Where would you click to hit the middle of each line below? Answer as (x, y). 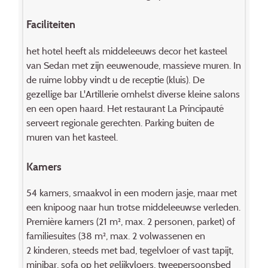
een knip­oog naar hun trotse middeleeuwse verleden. (133, 207)
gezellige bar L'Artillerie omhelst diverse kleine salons (133, 94)
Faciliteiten (51, 25)
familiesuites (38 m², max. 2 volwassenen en (115, 236)
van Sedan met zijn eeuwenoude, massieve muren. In (133, 65)
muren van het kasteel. (72, 137)
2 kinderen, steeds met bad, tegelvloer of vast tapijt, (130, 250)
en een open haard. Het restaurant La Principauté (125, 108)
